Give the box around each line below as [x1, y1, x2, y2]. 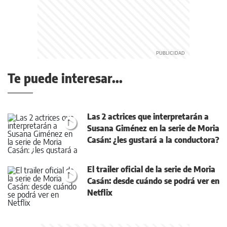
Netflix [87, 187, 112, 198]
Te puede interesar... [8, 70, 123, 86]
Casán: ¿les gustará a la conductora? [87, 135, 219, 145]
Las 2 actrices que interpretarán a [87, 111, 209, 122]
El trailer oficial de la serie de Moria [87, 164, 215, 175]
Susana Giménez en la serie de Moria [87, 123, 219, 134]
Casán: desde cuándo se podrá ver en [87, 176, 219, 186]
